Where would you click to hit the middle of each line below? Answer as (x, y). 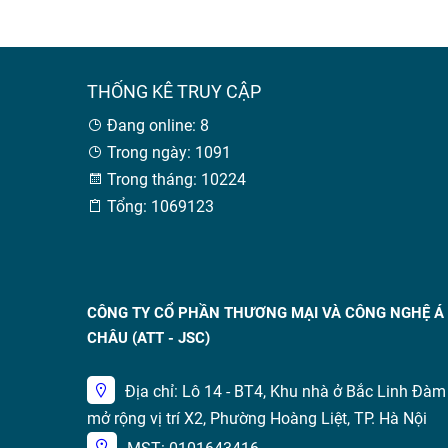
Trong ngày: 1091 (167, 152)
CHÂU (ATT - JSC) (148, 338)
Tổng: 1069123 (158, 206)
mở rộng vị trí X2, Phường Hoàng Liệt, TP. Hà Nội (257, 418)
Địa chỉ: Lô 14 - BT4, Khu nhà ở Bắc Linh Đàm (285, 391)
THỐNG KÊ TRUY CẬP (174, 91)
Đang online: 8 (156, 125)
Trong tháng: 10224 (174, 179)
